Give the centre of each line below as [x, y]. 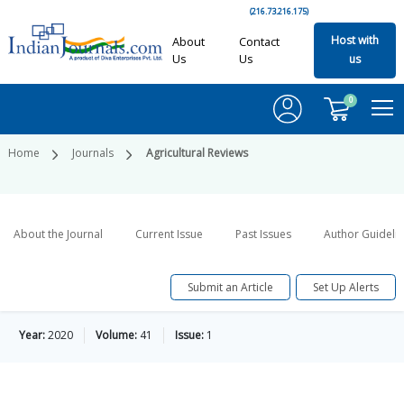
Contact [259, 41]
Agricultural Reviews [197, 153]
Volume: [116, 335]
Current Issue [169, 234]
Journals [93, 153]
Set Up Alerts [346, 287]
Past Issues [263, 234]
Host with [354, 41]
